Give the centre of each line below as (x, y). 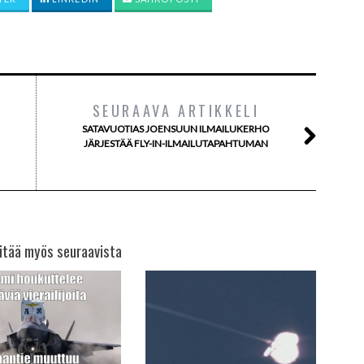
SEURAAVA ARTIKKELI (176, 110)
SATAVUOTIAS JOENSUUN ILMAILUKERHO (176, 129)
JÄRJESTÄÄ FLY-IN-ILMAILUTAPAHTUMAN (176, 143)
